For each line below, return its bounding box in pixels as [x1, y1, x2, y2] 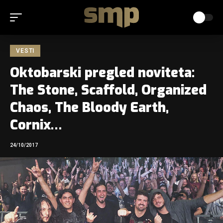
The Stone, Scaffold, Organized [10, 81, 207, 99]
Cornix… [10, 116, 62, 134]
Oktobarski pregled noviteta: [10, 64, 195, 82]
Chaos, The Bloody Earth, [10, 99, 169, 116]
